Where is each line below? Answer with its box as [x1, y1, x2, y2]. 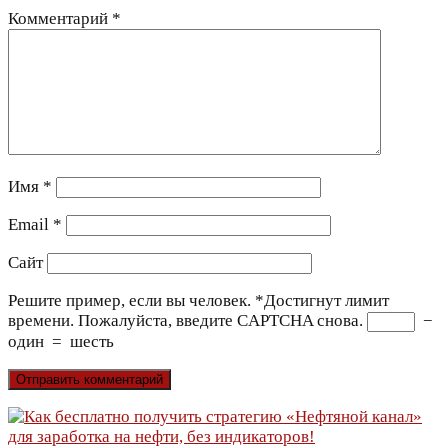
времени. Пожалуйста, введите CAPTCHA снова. [8, 311, 363, 331]
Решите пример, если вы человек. [8, 291, 251, 311]
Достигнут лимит [264, 291, 389, 311]
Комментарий [8, 9, 112, 29]
